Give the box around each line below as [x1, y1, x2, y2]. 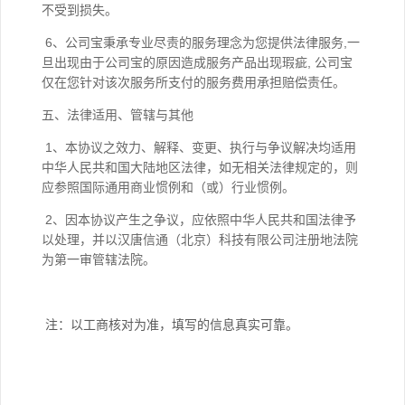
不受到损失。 [42, 3, 121, 17]
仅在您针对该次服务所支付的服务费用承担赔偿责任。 [42, 75, 360, 89]
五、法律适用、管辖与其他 [42, 108, 208, 122]
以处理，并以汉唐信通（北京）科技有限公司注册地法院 [42, 232, 358, 247]
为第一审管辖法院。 [42, 252, 159, 267]
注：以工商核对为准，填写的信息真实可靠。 [42, 317, 298, 332]
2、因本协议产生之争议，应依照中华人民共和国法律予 [42, 212, 356, 227]
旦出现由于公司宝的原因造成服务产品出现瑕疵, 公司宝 [42, 55, 353, 70]
